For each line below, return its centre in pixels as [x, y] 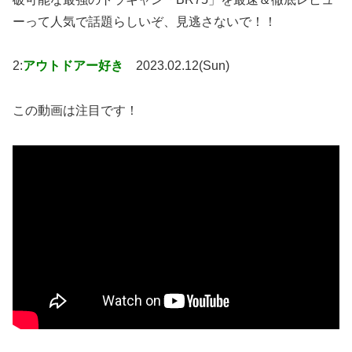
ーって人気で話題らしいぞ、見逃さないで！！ [145, 21]
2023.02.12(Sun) [183, 66]
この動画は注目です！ [75, 111]
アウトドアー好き [73, 66]
